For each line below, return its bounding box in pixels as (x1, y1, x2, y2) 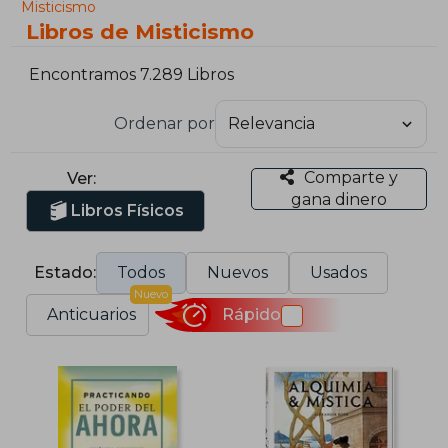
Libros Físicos (71, 200, 185, 220)
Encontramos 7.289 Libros (29, 65, 235, 85)
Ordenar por (113, 113, 215, 133)
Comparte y (303, 167, 398, 187)
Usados (310, 262, 368, 282)
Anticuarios (47, 304, 137, 324)
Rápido (221, 305, 281, 325)
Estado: (34, 262, 97, 282)
